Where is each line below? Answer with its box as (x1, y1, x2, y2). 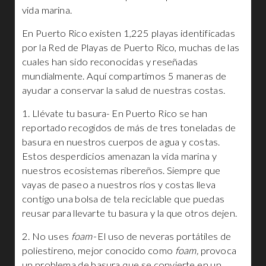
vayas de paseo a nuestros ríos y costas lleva (22, 179, 216, 191)
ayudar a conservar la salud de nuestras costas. (22, 84, 225, 96)
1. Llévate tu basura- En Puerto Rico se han (22, 107, 208, 119)
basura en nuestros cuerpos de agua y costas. (22, 136, 220, 148)
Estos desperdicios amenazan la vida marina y (22, 150, 217, 162)
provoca (200, 245, 236, 256)
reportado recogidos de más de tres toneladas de (22, 122, 236, 134)
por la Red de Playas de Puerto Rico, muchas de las (22, 42, 240, 53)
